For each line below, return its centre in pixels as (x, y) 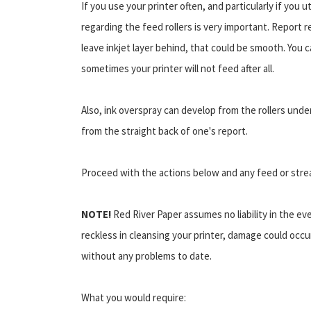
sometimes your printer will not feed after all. (178, 68)
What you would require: (134, 297)
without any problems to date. (146, 255)
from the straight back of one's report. (165, 131)
